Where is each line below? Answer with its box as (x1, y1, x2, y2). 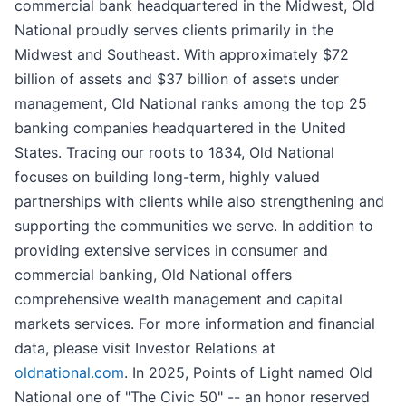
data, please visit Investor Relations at (14, 339, 275, 358)
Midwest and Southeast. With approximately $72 (14, 45, 349, 64)
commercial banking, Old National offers (14, 266, 292, 285)
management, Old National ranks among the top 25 (14, 94, 367, 113)
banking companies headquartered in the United (14, 119, 346, 138)
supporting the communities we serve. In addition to (14, 217, 373, 236)
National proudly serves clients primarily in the (14, 21, 333, 40)
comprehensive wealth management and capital (14, 290, 343, 309)
